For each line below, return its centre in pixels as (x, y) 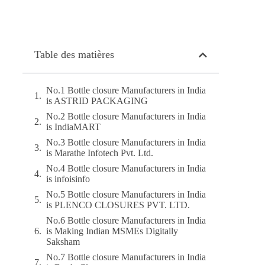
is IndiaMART (74, 127)
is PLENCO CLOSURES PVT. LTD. (118, 205)
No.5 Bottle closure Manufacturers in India (126, 194)
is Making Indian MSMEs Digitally (112, 231)
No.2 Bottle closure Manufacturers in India (126, 116)
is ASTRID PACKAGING (97, 101)
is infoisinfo (68, 179)
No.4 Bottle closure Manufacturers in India (126, 168)
